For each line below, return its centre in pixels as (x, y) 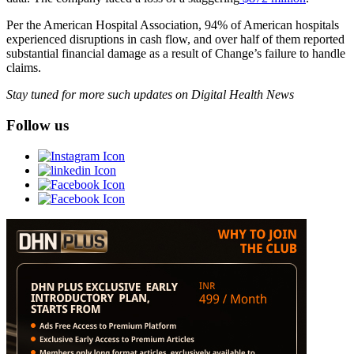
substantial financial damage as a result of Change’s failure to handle (176, 54)
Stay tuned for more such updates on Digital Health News (150, 95)
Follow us (38, 125)
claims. (24, 68)
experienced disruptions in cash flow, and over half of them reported (175, 40)
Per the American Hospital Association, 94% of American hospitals (173, 25)
